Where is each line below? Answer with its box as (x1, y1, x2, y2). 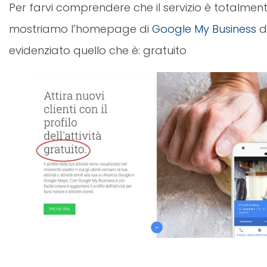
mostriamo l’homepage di (9, 21, 152, 37)
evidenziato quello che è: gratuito (9, 43, 187, 58)
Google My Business (152, 21, 256, 37)
